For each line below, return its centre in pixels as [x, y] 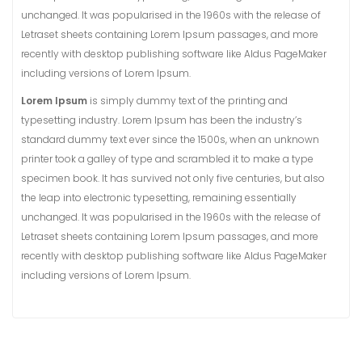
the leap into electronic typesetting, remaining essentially [159, 198]
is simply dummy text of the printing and [187, 101]
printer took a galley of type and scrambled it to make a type [167, 159]
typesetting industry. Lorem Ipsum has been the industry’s [162, 120]
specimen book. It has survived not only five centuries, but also [173, 178]
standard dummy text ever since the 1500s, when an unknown [170, 139]
